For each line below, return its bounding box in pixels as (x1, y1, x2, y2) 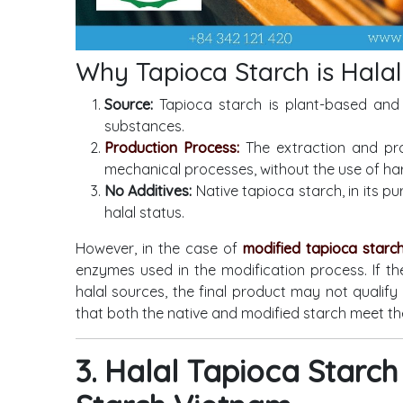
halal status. (104, 203, 184, 222)
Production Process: (104, 139, 239, 157)
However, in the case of (76, 239, 243, 258)
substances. (104, 117, 184, 136)
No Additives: (104, 182, 193, 201)
